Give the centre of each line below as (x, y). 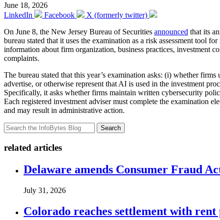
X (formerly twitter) (117, 15)
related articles (33, 148)
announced (171, 32)
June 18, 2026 (26, 5)
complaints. (22, 58)
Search (111, 128)
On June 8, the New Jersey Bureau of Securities (79, 32)
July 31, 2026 (45, 190)
